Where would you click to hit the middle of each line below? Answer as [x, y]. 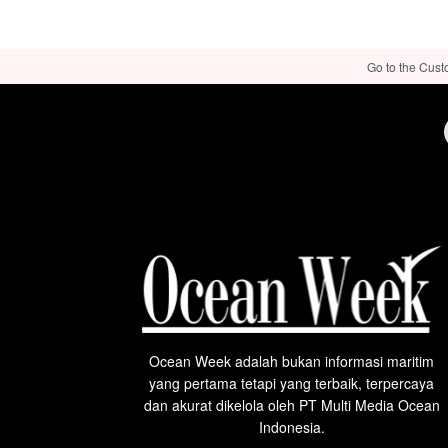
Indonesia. [291, 427]
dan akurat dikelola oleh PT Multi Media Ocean [291, 405]
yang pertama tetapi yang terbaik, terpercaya [291, 383]
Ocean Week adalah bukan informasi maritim [291, 361]
